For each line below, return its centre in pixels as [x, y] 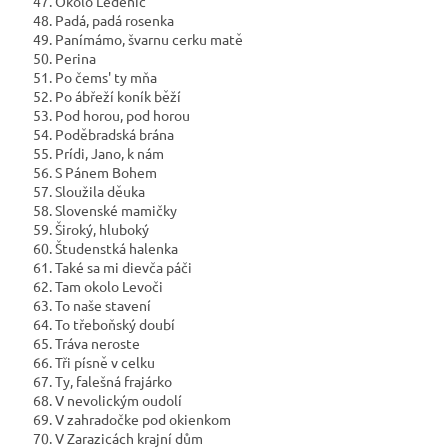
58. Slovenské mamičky [103, 210]
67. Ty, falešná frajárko [101, 381]
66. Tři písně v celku [92, 362]
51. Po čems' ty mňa [93, 77]
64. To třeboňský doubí [102, 324]
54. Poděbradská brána [102, 134]
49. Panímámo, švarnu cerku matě [136, 39]
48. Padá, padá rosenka [102, 20]
